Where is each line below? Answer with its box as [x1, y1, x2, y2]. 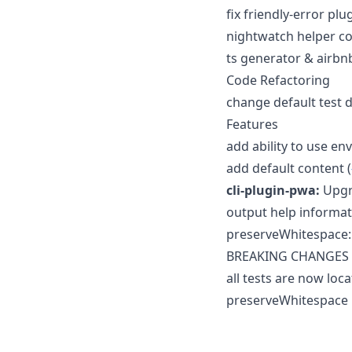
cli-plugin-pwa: [226, 181, 320, 199]
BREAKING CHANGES [226, 247, 349, 265]
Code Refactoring [226, 71, 330, 89]
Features [226, 115, 278, 133]
